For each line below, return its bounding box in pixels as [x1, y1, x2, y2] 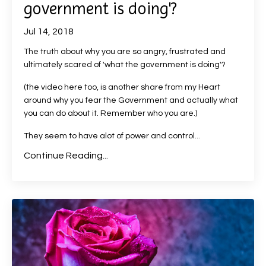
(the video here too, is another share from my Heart [24, 83, 220, 91]
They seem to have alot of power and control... [24, 131, 200, 140]
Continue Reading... [24, 150, 108, 160]
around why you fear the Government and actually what [24, 96, 238, 104]
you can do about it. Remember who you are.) [24, 109, 197, 118]
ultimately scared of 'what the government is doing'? [24, 60, 226, 69]
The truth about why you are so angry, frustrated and [24, 47, 226, 56]
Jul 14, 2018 [24, 26, 74, 36]
